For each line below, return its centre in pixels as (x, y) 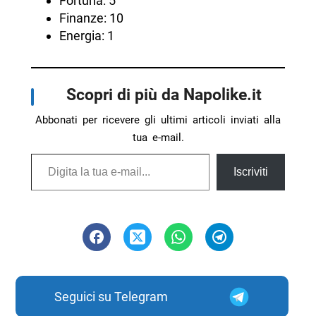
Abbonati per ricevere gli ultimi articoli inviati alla (158, 120)
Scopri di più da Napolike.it (164, 95)
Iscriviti (251, 172)
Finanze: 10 (91, 18)
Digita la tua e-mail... (47, 153)
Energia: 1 (86, 36)
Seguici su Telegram (111, 297)
